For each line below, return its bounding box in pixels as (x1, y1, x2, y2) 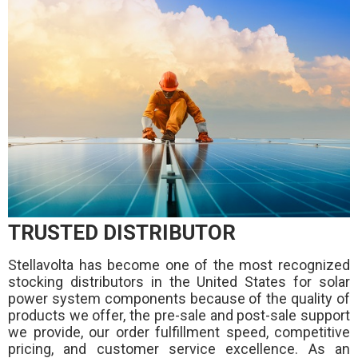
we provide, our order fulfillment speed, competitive (8, 323, 350, 340)
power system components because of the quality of (8, 289, 350, 307)
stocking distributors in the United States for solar (8, 272, 350, 290)
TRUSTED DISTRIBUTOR (8, 220, 236, 245)
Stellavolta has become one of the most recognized (8, 256, 350, 273)
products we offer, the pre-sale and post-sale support (8, 306, 350, 324)
